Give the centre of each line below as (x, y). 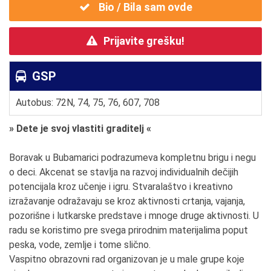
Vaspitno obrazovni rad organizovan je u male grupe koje (127, 260)
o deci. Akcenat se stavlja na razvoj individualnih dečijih (124, 172)
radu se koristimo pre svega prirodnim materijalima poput (129, 230)
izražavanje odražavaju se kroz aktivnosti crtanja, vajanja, (127, 201)
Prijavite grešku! (144, 41)
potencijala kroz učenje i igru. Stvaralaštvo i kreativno (121, 187)
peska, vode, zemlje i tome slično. (80, 245)
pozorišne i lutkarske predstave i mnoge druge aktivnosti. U (134, 216)
